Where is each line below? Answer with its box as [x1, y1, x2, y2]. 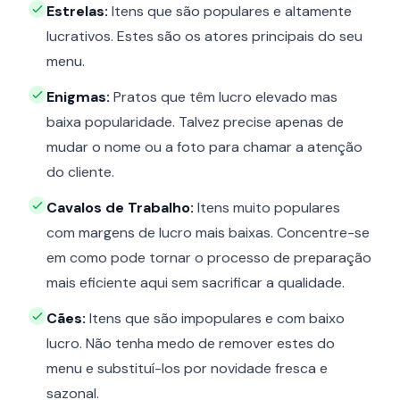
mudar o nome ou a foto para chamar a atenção [46, 137, 362, 156]
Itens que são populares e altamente [108, 2, 352, 21]
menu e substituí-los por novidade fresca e [46, 359, 328, 378]
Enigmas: [46, 87, 110, 106]
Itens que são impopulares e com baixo [86, 309, 345, 328]
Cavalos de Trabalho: [46, 198, 194, 217]
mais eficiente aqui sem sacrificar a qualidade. [46, 273, 345, 292]
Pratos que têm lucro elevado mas [110, 87, 337, 106]
